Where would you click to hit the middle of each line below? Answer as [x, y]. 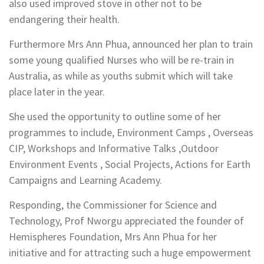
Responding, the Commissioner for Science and [113, 205]
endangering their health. [64, 19]
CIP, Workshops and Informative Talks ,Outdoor [114, 148]
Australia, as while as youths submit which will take [121, 76]
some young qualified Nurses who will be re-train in [121, 60]
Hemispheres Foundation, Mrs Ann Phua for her [113, 237]
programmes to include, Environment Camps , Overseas [131, 133]
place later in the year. [57, 92]
